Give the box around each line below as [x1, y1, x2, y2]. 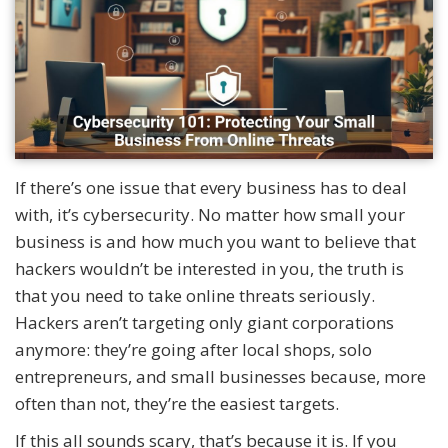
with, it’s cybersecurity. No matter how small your [15, 202, 405, 226]
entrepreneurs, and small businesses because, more [15, 364, 426, 388]
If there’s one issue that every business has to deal [15, 175, 407, 199]
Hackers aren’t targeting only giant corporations [15, 310, 394, 334]
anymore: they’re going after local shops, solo [15, 337, 372, 361]
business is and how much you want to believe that [15, 229, 416, 253]
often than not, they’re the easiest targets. [15, 391, 339, 415]
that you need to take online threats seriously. [15, 283, 375, 307]
